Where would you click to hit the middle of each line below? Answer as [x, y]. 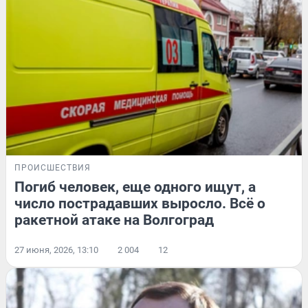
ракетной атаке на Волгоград [114, 220]
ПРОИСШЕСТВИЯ [53, 167]
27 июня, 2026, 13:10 [56, 250]
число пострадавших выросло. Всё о [140, 203]
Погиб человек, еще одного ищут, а [135, 187]
